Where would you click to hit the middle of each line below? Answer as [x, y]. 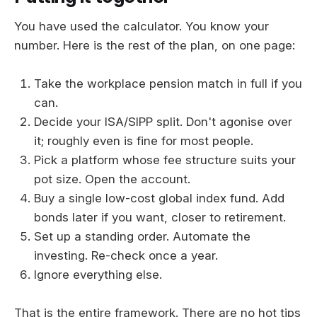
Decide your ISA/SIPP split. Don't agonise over [163, 121]
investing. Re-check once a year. [126, 255]
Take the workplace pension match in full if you [168, 83]
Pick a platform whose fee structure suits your [165, 160]
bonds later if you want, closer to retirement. [160, 217]
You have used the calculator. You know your [142, 26]
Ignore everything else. [98, 274]
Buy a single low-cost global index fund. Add [159, 198]
